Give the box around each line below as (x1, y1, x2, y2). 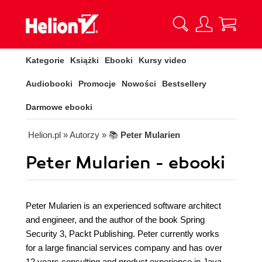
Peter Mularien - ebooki (26, 152, 225, 174)
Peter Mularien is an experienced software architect (26, 201, 221, 211)
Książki (70, 56, 99, 65)
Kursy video (139, 56, 187, 65)
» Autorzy (63, 130, 99, 140)
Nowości (122, 79, 156, 88)
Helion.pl (28, 130, 61, 140)
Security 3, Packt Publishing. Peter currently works (26, 229, 219, 239)
